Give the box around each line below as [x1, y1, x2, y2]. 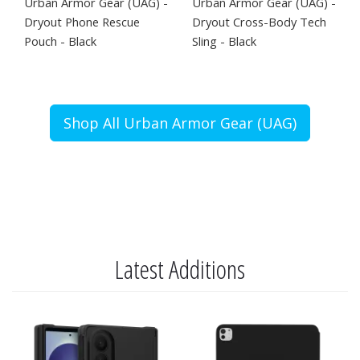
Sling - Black [192, 32, 256, 49]
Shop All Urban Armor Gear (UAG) [63, 112, 297, 133]
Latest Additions [115, 251, 245, 286]
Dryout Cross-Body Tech [192, 13, 326, 30]
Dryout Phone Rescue [24, 13, 140, 30]
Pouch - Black [24, 32, 96, 49]
